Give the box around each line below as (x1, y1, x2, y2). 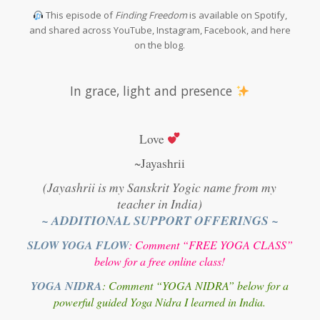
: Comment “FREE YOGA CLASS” (128, 236, 293, 252)
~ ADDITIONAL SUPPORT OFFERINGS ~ (41, 211, 279, 229)
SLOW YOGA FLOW (26, 236, 129, 253)
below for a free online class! (94, 253, 226, 269)
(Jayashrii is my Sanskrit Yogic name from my (43, 178, 277, 196)
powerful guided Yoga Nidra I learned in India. (54, 294, 266, 309)
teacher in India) (117, 194, 203, 212)
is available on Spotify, (186, 9, 287, 22)
